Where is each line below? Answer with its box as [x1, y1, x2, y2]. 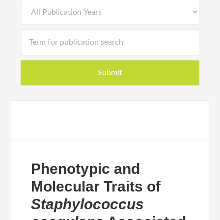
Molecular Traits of [31, 178, 161, 194]
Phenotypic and [31, 161, 140, 177]
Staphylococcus [31, 196, 144, 212]
